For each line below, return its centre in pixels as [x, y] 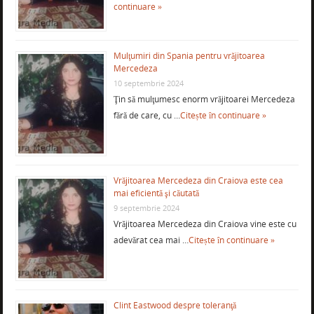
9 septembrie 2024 [146, 207]
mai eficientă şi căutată [156, 193]
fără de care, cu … [146, 115]
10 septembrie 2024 [148, 83]
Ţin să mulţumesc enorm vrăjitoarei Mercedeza [204, 99]
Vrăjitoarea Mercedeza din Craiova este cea [198, 180]
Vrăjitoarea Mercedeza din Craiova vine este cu [205, 224]
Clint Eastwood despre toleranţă [175, 305]
